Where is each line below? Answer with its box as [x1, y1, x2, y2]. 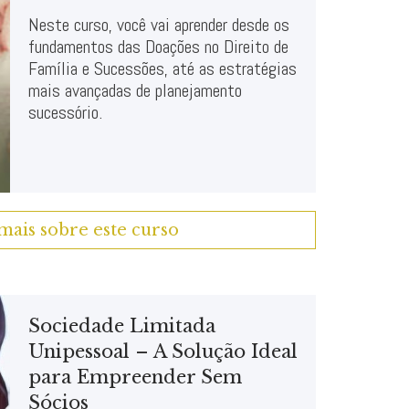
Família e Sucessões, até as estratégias [28, 57, 297, 80]
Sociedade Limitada [28, 315, 215, 337]
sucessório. [28, 100, 102, 124]
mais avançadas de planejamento [28, 79, 242, 102]
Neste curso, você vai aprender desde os [28, 13, 289, 37]
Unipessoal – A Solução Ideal [28, 341, 298, 362]
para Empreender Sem [28, 366, 242, 388]
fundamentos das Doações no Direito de [28, 35, 288, 58]
